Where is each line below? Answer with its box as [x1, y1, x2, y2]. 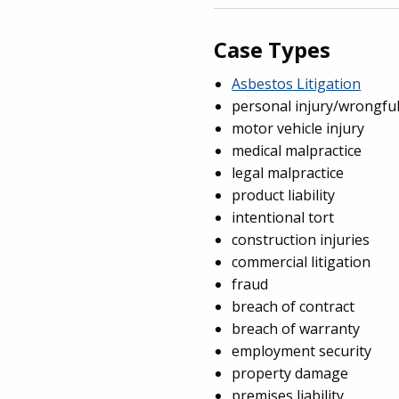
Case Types [214, 34, 331, 64]
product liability [232, 184, 336, 205]
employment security [232, 340, 372, 361]
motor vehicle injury [232, 118, 365, 138]
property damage [232, 362, 349, 383]
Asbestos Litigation [232, 73, 362, 94]
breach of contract [232, 296, 355, 316]
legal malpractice [232, 162, 345, 183]
